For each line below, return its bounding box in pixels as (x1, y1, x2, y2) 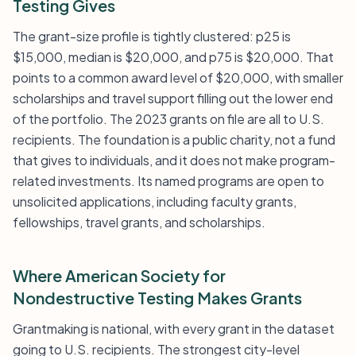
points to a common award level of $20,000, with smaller (13, 69, 343, 86)
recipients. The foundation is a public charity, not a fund (13, 131, 335, 148)
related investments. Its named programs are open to (13, 172, 324, 189)
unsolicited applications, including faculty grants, (13, 193, 296, 210)
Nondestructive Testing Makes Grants (13, 288, 302, 308)
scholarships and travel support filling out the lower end (13, 90, 333, 106)
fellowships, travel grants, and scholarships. (13, 214, 265, 230)
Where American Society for (13, 265, 226, 285)
